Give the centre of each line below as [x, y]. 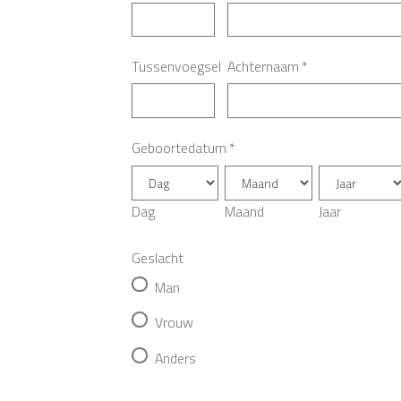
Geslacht [158, 257]
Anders [176, 358]
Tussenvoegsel [176, 66]
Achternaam [263, 66]
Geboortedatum [179, 147]
